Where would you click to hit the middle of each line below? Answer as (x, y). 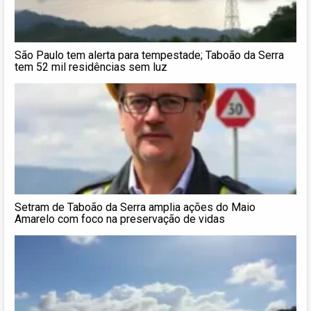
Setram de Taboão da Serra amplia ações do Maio (135, 207)
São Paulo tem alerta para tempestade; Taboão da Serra (149, 55)
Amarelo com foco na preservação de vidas (120, 219)
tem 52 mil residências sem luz (91, 67)
